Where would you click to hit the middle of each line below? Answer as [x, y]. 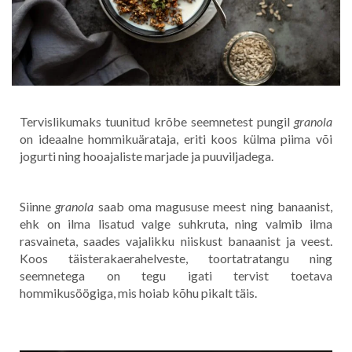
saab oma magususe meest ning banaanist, [213, 206]
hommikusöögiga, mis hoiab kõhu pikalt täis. [141, 292]
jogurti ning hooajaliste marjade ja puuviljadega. [148, 156]
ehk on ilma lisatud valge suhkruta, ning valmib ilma [176, 223]
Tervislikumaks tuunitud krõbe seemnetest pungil [157, 121]
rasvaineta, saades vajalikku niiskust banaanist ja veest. [176, 240]
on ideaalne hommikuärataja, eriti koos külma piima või [176, 138]
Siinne [38, 206]
